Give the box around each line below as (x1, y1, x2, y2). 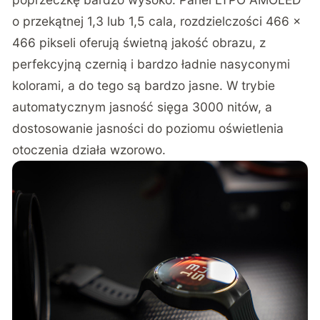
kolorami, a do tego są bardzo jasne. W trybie (12, 78, 276, 94)
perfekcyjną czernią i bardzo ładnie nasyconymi (12, 56, 291, 72)
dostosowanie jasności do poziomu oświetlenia (12, 121, 284, 136)
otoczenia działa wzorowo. (12, 142, 166, 158)
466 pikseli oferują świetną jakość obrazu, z (12, 35, 266, 51)
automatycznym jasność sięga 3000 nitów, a (12, 99, 273, 115)
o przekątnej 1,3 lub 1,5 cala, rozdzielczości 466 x (12, 14, 301, 29)
